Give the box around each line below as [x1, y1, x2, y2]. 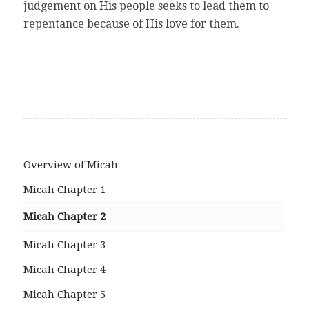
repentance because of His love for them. [23, 17, 239, 30]
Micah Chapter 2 [23, 210, 106, 223]
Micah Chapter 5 [23, 288, 106, 301]
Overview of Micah [23, 158, 118, 171]
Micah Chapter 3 [23, 238, 106, 251]
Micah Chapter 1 [23, 183, 106, 196]
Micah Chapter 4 [23, 263, 106, 276]
